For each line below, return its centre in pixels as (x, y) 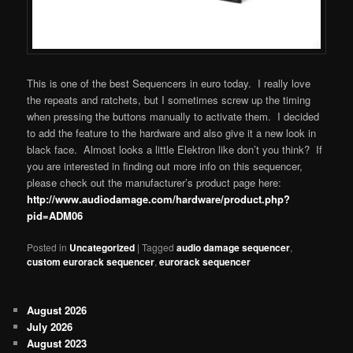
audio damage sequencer (234, 248)
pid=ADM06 (55, 215)
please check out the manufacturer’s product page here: (154, 182)
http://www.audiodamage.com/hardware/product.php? (159, 199)
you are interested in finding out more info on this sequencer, (165, 165)
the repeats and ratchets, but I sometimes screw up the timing (169, 99)
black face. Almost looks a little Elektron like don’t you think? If (175, 149)
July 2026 (50, 327)
